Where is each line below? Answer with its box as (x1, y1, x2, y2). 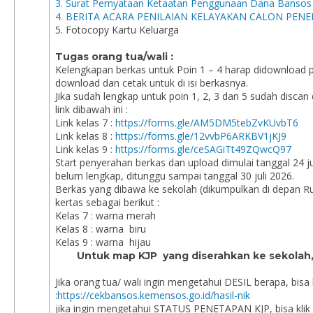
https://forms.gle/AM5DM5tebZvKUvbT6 (115, 116, 298, 129)
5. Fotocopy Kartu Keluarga (55, 23, 179, 36)
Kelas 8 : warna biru (55, 222, 146, 235)
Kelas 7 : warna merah (55, 209, 156, 222)
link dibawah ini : (55, 103, 128, 116)
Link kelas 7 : (55, 116, 115, 129)
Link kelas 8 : (55, 129, 115, 143)
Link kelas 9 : (55, 143, 115, 156)
